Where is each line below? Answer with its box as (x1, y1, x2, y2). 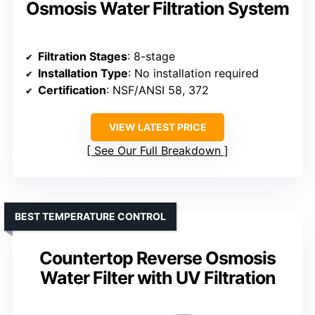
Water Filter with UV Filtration (39, 267, 276, 289)
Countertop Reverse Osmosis (39, 247, 276, 269)
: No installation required (128, 66, 259, 81)
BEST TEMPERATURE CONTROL (15, 210, 166, 223)
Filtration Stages (38, 49, 127, 64)
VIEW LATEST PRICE (108, 121, 207, 134)
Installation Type (38, 66, 128, 81)
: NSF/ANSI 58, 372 (106, 83, 209, 98)
